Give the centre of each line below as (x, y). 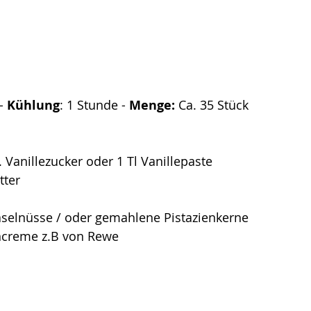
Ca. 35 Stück (212, 105)
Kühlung (32, 106)
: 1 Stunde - (93, 105)
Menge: (150, 106)
